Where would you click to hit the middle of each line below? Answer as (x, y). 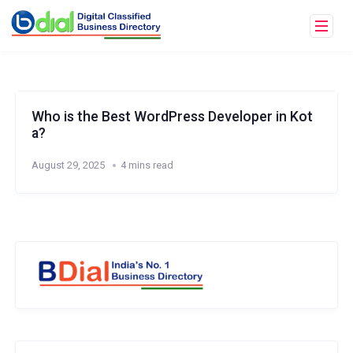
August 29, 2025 (68, 165)
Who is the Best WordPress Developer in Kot (172, 117)
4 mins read (147, 165)
